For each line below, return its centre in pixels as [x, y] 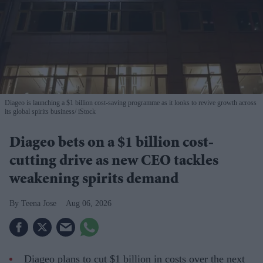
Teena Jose [39, 204]
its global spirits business [40, 112]
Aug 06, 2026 [89, 204]
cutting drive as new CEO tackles [114, 162]
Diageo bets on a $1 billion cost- [112, 144]
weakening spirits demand [94, 181]
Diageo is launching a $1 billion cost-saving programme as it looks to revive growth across [131, 103]
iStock [86, 112]
